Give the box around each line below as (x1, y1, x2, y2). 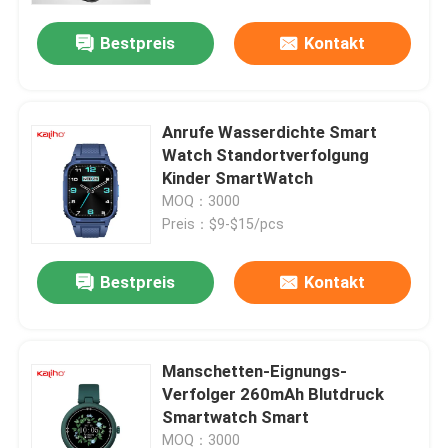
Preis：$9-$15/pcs (162, 216, 285, 233)
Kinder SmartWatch (162, 168, 314, 189)
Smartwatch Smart (162, 407, 310, 428)
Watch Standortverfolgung (162, 145, 370, 166)
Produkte (35, 368, 105, 389)
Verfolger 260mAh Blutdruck (162, 384, 385, 405)
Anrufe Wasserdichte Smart (162, 122, 378, 143)
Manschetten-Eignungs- (162, 361, 348, 382)
